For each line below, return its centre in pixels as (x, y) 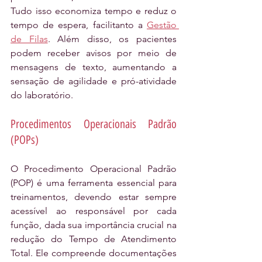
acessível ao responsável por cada (94, 211)
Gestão (162, 25)
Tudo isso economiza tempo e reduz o (94, 11)
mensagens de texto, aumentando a (94, 67)
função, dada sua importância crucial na (94, 225)
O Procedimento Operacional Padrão (94, 169)
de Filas (29, 39)
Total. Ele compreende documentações (94, 253)
